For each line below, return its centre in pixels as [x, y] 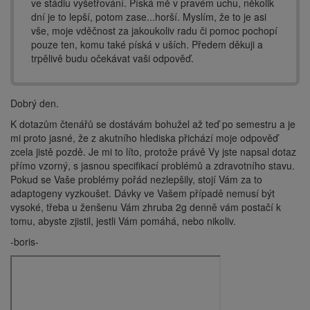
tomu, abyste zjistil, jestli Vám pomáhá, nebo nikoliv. [123, 221]
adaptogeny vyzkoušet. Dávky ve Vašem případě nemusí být [143, 193]
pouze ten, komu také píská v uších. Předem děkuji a [147, 44]
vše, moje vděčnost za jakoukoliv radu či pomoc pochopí [154, 30]
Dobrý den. [35, 103]
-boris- [25, 241]
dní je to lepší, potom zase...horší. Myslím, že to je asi [149, 17]
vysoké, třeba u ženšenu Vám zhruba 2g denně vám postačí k [146, 207]
